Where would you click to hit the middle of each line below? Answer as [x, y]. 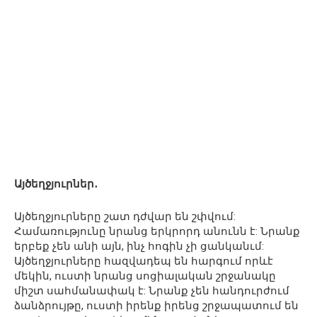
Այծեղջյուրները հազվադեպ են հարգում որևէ [144, 261]
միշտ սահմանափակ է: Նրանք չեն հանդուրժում [152, 290]
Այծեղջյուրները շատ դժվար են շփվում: [125, 216]
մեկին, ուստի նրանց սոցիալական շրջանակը [145, 276]
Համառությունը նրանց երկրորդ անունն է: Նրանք [157, 231]
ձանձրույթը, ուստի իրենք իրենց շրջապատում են [156, 305]
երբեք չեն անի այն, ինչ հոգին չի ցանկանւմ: [139, 246]
